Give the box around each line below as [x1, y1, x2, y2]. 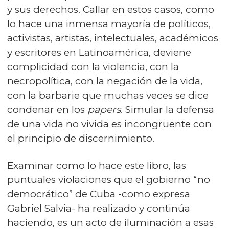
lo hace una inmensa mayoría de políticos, [7, 17, 211, 30]
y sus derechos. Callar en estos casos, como [7, 3, 214, 15]
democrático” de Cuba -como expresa [7, 188, 190, 200]
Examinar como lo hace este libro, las [7, 159, 186, 171]
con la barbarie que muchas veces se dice [7, 89, 209, 101]
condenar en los [7, 103, 87, 116]
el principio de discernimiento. [7, 132, 154, 144]
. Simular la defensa [121, 103, 214, 116]
